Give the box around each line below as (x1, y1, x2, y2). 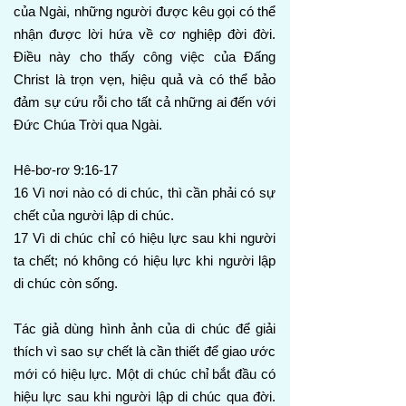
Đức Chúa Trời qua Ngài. (14, 117, 162, 132)
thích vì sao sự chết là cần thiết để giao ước (14, 343, 275, 359)
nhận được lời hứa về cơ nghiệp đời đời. (14, 26, 275, 42)
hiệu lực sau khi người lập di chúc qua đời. (14, 389, 275, 404)
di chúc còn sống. (14, 275, 118, 291)
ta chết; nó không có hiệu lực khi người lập (14, 253, 275, 268)
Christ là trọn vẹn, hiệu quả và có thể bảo (14, 72, 275, 87)
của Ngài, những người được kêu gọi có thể (14, 4, 275, 19)
